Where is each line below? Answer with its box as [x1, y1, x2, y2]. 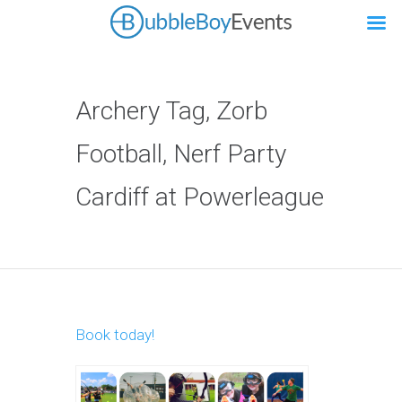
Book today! [75, 326, 154, 344]
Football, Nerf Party [75, 139, 286, 169]
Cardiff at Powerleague [75, 182, 324, 212]
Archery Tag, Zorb [75, 96, 267, 126]
